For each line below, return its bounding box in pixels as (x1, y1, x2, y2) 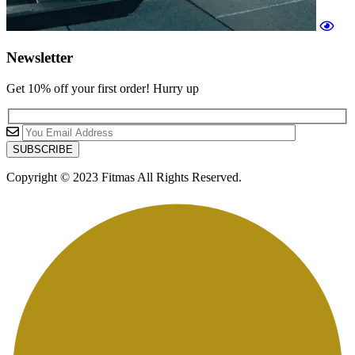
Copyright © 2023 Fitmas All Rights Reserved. (6, 170, 242, 184)
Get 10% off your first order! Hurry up (6, 81, 199, 95)
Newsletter (6, 49, 73, 67)
